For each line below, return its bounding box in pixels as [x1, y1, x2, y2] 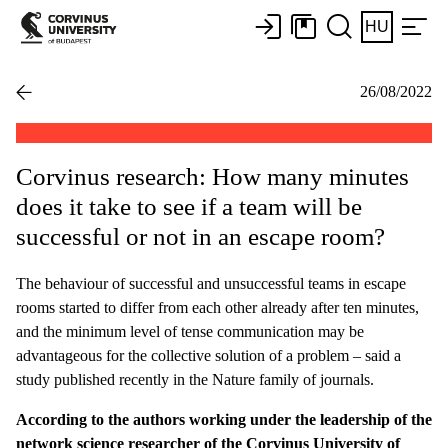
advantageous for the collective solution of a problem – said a [16, 346, 401, 364]
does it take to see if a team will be [16, 192, 362, 220]
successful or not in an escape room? [16, 222, 385, 250]
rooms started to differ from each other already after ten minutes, [16, 298, 419, 316]
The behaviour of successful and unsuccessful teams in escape [16, 274, 406, 292]
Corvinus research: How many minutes [16, 162, 409, 190]
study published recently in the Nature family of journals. [16, 370, 374, 388]
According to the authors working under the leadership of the [16, 410, 432, 428]
